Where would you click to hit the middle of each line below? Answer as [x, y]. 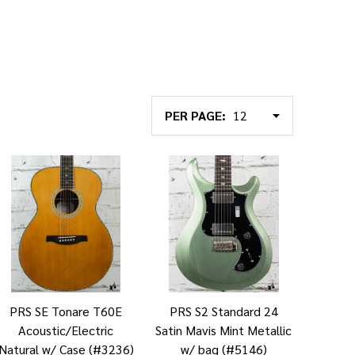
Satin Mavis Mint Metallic [224, 330]
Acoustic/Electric [66, 330]
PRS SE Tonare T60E [66, 311]
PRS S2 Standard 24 [223, 311]
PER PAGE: [195, 115]
